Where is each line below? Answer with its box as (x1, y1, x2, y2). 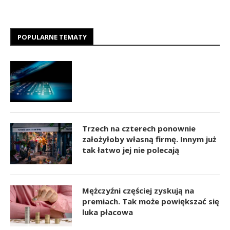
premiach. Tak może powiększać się (82, 196, 219, 206)
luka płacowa (82, 206, 133, 217)
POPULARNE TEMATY (17, 32, 87, 42)
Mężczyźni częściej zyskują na (82, 185, 194, 196)
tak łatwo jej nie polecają (82, 144, 179, 155)
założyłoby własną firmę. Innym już (82, 133, 216, 144)
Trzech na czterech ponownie (82, 123, 196, 133)
